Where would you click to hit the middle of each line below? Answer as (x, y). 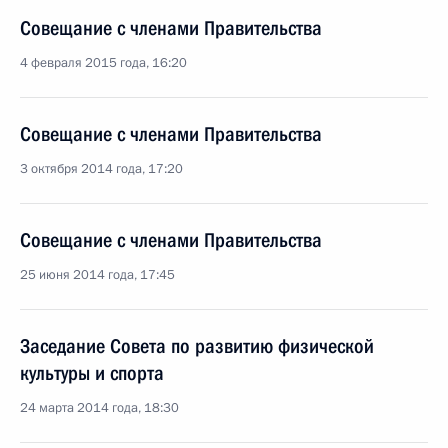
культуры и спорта (92, 373)
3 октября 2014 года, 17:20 (101, 169)
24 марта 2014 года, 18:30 (99, 408)
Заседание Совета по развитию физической (197, 346)
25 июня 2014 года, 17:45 (97, 275)
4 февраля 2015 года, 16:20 (103, 63)
